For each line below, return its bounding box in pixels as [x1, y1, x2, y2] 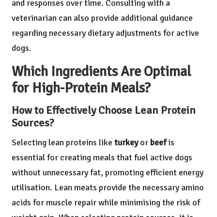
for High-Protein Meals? [12, 79, 151, 97]
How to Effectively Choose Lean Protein [12, 104, 196, 118]
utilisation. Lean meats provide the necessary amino [12, 182, 204, 193]
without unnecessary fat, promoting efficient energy [12, 167, 203, 178]
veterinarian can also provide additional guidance [12, 13, 193, 24]
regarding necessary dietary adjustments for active [12, 28, 199, 39]
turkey [114, 137, 138, 148]
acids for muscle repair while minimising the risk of [12, 197, 200, 208]
